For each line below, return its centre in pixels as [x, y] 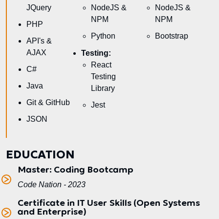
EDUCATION [40, 154]
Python [103, 36]
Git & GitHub [48, 102]
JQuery [39, 7]
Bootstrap [171, 36]
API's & [39, 41]
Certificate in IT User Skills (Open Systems [109, 202]
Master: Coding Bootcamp [76, 169]
